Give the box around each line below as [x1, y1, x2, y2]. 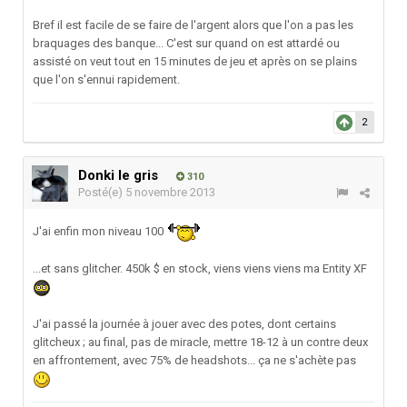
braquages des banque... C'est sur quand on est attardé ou [33, 36, 340, 51]
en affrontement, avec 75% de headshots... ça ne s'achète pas [33, 353, 356, 368]
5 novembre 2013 [125, 185, 215, 200]
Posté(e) [78, 185, 125, 200]
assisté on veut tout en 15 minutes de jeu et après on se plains [33, 55, 357, 69]
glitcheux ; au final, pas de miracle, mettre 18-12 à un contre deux [33, 335, 368, 350]
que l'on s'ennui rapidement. [33, 73, 180, 87]
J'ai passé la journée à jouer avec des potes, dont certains [33, 317, 336, 332]
